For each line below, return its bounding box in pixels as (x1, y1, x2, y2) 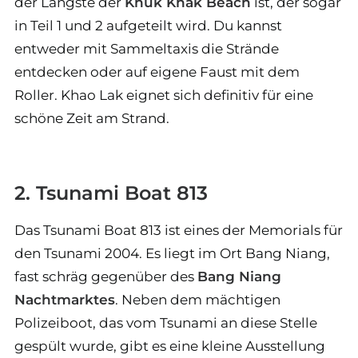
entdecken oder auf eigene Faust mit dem (14, 63, 300, 80)
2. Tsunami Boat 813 (14, 181, 208, 205)
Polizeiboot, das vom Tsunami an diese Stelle (14, 314, 317, 331)
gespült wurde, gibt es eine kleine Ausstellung (14, 337, 325, 354)
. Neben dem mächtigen (115, 291, 280, 308)
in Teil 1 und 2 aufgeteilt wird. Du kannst (14, 17, 282, 34)
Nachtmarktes (14, 291, 115, 308)
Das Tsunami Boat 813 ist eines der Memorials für (14, 221, 343, 238)
